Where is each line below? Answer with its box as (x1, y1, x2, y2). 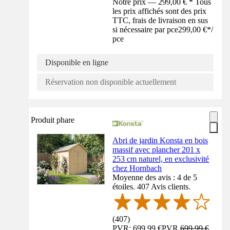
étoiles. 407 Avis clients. (112, 182, 191, 191)
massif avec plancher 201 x (112, 145, 201, 154)
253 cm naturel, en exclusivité (112, 154, 209, 163)
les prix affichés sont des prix (112, 6, 207, 15)
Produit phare (31, 115, 74, 124)
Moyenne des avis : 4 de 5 (112, 172, 198, 182)
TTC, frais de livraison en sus (112, 15, 208, 25)
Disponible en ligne (45, 57, 108, 67)
